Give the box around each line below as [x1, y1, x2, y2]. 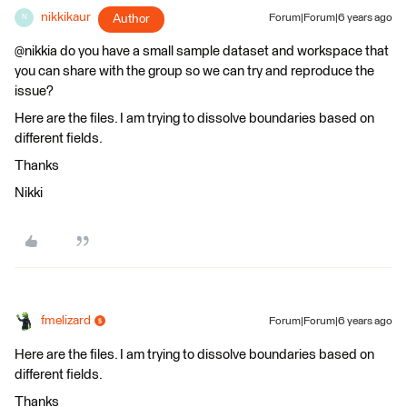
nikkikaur [41, 10, 91, 24]
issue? [15, 84, 54, 98]
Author [113, 12, 150, 25]
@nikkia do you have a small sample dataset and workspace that [15, 44, 389, 58]
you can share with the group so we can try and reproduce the [15, 64, 374, 78]
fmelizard [41, 313, 91, 327]
